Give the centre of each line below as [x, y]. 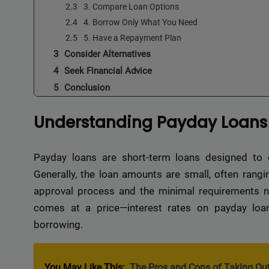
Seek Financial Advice [108, 71]
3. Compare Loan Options [131, 6]
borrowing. [58, 224]
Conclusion [87, 87]
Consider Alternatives [107, 54]
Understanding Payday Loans [150, 123]
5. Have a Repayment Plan [132, 38]
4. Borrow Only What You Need [141, 22]
